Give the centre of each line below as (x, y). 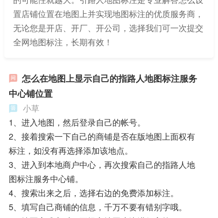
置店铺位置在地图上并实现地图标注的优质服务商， (108, 14)
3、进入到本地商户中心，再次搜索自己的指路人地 (102, 164)
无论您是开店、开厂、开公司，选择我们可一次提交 (108, 28)
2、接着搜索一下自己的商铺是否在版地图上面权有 (102, 136)
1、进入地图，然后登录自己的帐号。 (77, 122)
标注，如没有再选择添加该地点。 (71, 150)
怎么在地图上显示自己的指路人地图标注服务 (109, 78)
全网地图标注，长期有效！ (63, 42)
